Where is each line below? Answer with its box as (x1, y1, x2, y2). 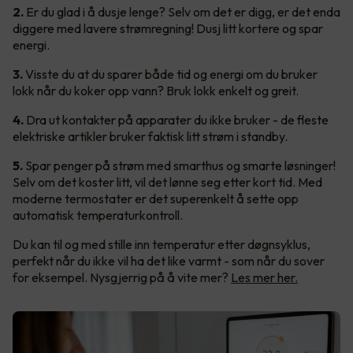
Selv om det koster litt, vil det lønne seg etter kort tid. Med (13, 173, 322, 190)
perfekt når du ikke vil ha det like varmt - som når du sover (13, 252, 325, 269)
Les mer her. (231, 269, 298, 285)
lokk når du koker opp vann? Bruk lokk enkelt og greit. (13, 82, 299, 98)
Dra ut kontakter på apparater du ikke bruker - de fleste (24, 111, 329, 128)
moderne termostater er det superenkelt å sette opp (13, 190, 299, 206)
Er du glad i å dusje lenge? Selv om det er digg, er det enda (24, 3, 340, 20)
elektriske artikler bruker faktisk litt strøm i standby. (13, 128, 290, 144)
